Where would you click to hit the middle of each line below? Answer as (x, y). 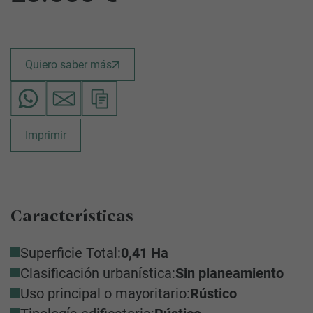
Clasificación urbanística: (98, 273)
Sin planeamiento (230, 273)
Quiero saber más (68, 65)
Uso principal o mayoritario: (105, 293)
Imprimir (46, 135)
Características (72, 217)
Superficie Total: (71, 253)
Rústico (213, 293)
